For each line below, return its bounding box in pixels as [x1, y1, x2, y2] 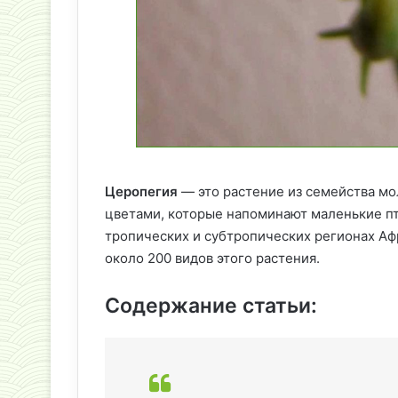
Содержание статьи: [105, 293, 317, 319]
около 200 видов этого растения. [105, 250, 320, 267]
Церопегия [105, 183, 178, 201]
